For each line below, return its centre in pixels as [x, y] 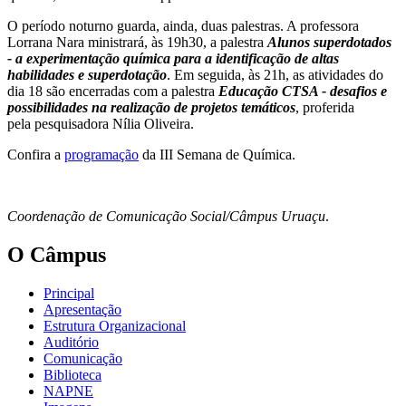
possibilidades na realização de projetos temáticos [151, 108]
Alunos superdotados [329, 43]
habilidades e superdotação [87, 75]
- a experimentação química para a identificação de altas [173, 59]
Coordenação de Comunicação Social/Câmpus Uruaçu [166, 217]
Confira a [36, 155]
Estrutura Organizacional [115, 326]
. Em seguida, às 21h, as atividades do [275, 75]
